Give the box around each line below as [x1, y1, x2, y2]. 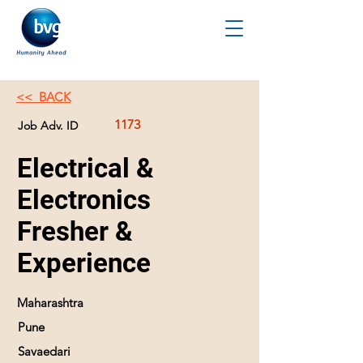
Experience [17, 247, 151, 279]
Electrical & [17, 152, 154, 184]
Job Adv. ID [18, 118, 78, 133]
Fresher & [17, 216, 133, 247]
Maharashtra [17, 295, 83, 310]
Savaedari [18, 344, 70, 359]
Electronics [17, 184, 151, 216]
